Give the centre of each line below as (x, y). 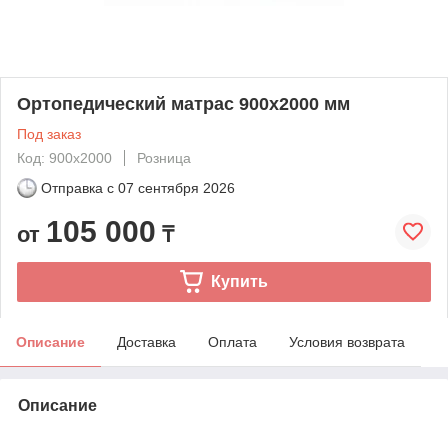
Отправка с (77, 187)
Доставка (146, 341)
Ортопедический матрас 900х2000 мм (183, 103)
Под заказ (49, 133)
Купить (239, 281)
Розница (164, 157)
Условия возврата (347, 341)
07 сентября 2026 (176, 187)
